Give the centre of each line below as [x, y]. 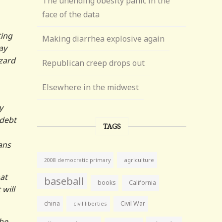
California [143, 183]
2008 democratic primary [78, 160]
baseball [64, 181]
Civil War [133, 203]
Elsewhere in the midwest [91, 87]
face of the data [71, 14]
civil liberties [90, 203]
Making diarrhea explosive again [104, 39]
